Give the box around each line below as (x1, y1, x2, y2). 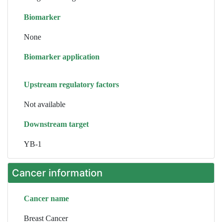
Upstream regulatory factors (24, 80, 119, 89)
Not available (24, 100, 65, 109)
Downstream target (24, 120, 89, 128)
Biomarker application (24, 53, 100, 61)
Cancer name (24, 194, 69, 203)
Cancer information (12, 167, 103, 179)
